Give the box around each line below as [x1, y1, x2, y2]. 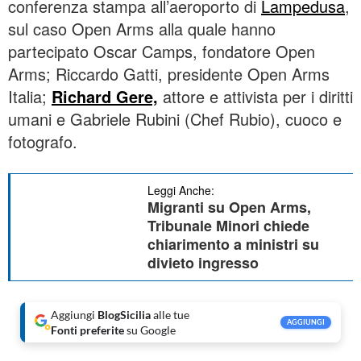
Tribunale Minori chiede [147, 215, 309, 236]
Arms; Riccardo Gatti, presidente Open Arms [8, 62, 330, 85]
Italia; [8, 85, 52, 108]
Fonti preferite [51, 323, 127, 337]
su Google [127, 323, 176, 337]
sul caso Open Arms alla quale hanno [8, 17, 276, 40]
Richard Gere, [52, 85, 158, 108]
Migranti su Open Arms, [147, 197, 311, 218]
